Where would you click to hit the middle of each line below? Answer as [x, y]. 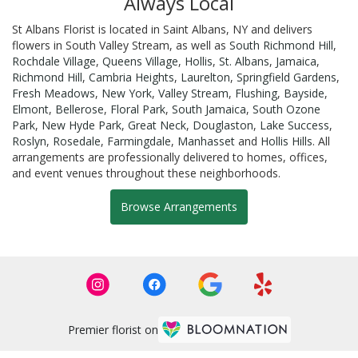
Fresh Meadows [54, 93]
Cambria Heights [131, 77]
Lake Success [294, 125]
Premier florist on [113, 330]
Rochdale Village [54, 61]
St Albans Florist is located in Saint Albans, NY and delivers [162, 29]
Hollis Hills [286, 141]
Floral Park [138, 109]
